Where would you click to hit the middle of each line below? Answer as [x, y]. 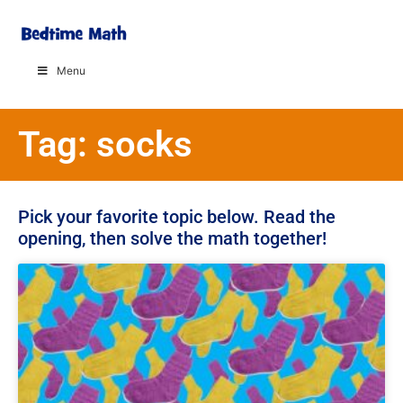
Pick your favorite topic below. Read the [177, 216]
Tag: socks [105, 144]
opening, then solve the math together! [172, 238]
